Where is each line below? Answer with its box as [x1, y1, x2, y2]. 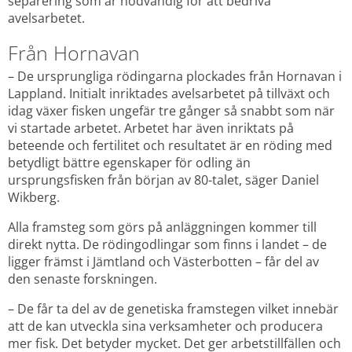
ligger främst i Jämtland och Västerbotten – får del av [8, 253, 319, 271]
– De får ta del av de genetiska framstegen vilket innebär [8, 300, 339, 318]
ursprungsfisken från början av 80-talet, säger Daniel [8, 171, 319, 189]
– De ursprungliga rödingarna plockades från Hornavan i [8, 68, 342, 86]
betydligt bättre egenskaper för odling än [8, 154, 251, 172]
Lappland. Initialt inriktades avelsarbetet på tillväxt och [8, 85, 330, 103]
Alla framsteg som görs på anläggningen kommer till [8, 218, 317, 236]
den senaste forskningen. [8, 270, 157, 288]
